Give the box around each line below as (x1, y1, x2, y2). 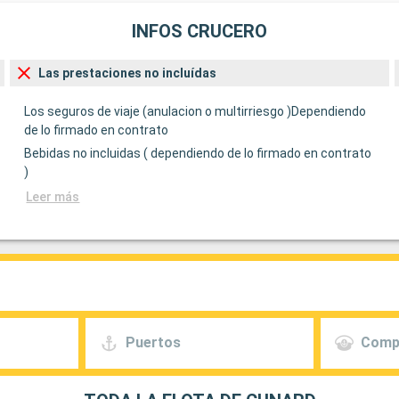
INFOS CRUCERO (132, 20, 267, 43)
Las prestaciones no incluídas (38, 65, 217, 80)
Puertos (125, 334, 181, 352)
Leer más (26, 189, 80, 204)
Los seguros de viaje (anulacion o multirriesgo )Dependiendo (24, 103, 367, 118)
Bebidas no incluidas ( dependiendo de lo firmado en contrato (24, 145, 372, 160)
